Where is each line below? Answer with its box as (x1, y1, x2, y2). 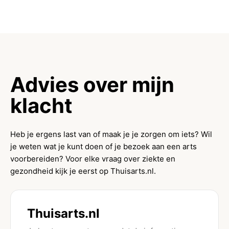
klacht (10, 93, 73, 118)
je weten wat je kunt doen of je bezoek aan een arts (10, 142, 197, 151)
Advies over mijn (10, 72, 174, 97)
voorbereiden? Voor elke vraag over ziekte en (10, 154, 175, 164)
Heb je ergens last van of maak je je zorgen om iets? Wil (10, 129, 212, 139)
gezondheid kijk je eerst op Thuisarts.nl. (10, 166, 156, 176)
